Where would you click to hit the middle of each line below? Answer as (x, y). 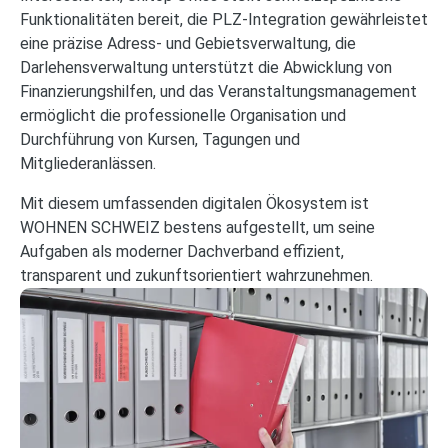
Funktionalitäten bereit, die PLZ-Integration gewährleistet (224, 19)
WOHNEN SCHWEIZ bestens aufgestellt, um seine (197, 227)
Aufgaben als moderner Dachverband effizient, (182, 251)
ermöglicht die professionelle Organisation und (183, 115)
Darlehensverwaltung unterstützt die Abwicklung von (206, 67)
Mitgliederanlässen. (88, 163)
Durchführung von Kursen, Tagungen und (160, 139)
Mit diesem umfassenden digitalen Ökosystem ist (194, 203)
